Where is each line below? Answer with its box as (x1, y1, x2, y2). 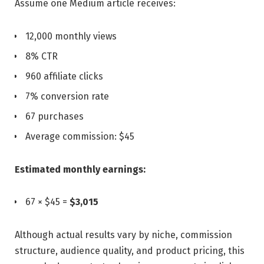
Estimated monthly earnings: (15, 163, 146, 175)
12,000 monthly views (25, 30, 117, 42)
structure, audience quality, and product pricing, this (15, 245, 245, 257)
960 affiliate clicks (25, 70, 103, 82)
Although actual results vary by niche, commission (15, 229, 232, 241)
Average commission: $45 (25, 130, 134, 142)
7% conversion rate (25, 90, 109, 102)
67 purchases (25, 110, 84, 122)
